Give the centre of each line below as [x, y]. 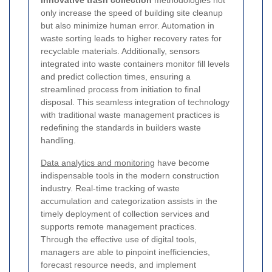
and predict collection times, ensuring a [116, 77]
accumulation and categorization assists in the [129, 201]
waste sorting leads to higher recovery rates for [131, 39]
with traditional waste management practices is [130, 115]
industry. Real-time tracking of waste [110, 189]
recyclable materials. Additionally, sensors [120, 51]
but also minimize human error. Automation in [127, 26]
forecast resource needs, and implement [118, 265]
